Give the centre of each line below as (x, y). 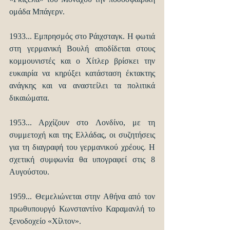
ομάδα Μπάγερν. (37, 12)
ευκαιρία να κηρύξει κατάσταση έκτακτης (82, 73)
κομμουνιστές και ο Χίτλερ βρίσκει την (82, 61)
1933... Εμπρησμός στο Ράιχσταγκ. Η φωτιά (82, 36)
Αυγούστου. (29, 172)
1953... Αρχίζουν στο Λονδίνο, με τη (82, 123)
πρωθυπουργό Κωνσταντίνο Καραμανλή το (82, 209)
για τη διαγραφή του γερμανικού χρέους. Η (82, 147)
